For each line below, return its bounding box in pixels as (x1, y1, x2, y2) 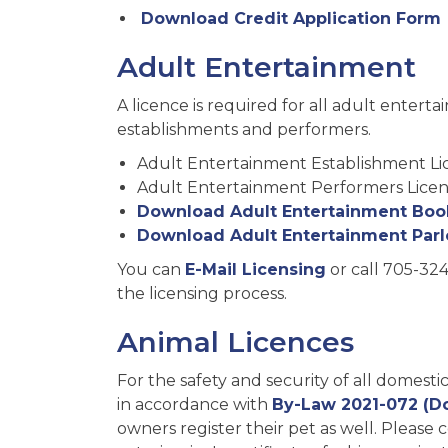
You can (117, 259, 185, 279)
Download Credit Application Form (141, 8, 441, 28)
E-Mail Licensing (185, 259, 326, 279)
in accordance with (117, 394, 272, 414)
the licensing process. (117, 283, 287, 303)
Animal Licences (117, 324, 354, 359)
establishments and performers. (117, 119, 371, 139)
